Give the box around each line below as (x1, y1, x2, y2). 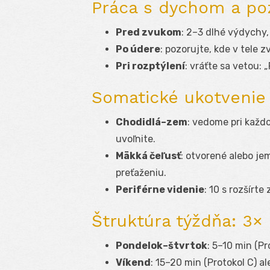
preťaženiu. (116, 167, 166, 179)
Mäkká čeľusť (116, 150, 181, 162)
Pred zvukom (116, 27, 181, 39)
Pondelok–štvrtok (116, 240, 207, 252)
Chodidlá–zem (116, 116, 187, 128)
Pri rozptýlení (116, 60, 185, 72)
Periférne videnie (116, 184, 204, 196)
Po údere (116, 43, 160, 55)
